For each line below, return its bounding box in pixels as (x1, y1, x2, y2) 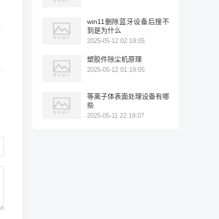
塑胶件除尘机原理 (87, 55, 142, 63)
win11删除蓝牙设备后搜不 (87, 18, 169, 25)
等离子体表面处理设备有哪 (87, 92, 169, 100)
